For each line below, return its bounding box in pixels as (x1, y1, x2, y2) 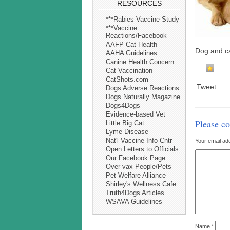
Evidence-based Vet (106, 110, 165, 119)
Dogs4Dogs (106, 102, 140, 110)
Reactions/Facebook (106, 32, 167, 40)
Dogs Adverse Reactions (106, 84, 179, 92)
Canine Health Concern (106, 58, 174, 66)
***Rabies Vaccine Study (106, 15, 179, 24)
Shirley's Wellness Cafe (106, 180, 176, 188)
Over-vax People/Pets (106, 163, 171, 171)
